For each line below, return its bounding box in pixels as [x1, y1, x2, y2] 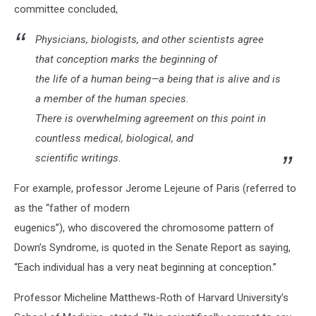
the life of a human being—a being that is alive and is [35, 73, 281, 85]
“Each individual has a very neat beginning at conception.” [14, 261, 276, 274]
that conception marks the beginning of [35, 53, 217, 66]
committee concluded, [14, 3, 118, 16]
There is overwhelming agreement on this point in [35, 112, 266, 125]
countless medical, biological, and [35, 132, 193, 145]
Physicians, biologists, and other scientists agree [35, 33, 264, 46]
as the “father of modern [14, 202, 130, 214]
